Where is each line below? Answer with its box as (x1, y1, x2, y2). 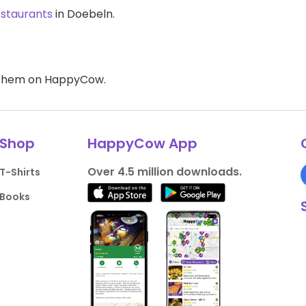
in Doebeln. (53, 6, 115, 22)
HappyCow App (87, 134, 197, 153)
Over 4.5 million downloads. (87, 164, 242, 180)
